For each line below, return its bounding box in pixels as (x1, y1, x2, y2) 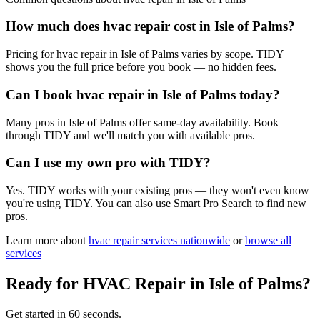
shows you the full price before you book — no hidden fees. (6, 61, 276, 74)
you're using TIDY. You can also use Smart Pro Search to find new (6, 197, 306, 210)
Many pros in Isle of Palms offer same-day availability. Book (6, 116, 279, 129)
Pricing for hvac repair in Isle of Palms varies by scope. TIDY (6, 48, 284, 61)
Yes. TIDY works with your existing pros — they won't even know (6, 184, 309, 197)
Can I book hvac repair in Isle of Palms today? (6, 86, 280, 102)
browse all (245, 234, 291, 247)
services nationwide (139, 234, 230, 247)
